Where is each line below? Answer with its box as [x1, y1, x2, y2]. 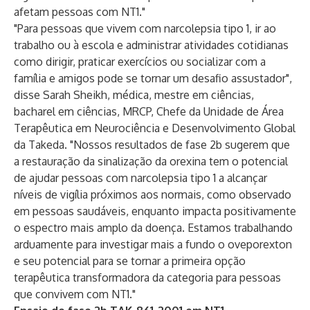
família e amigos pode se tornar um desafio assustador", [14, 71, 292, 85]
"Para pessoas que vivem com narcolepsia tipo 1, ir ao [14, 21, 276, 35]
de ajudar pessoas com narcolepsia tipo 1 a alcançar [14, 171, 267, 185]
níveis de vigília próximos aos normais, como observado [14, 188, 291, 201]
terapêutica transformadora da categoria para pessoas [14, 271, 281, 284]
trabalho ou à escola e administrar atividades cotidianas [14, 38, 289, 52]
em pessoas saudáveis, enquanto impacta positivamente [14, 204, 296, 218]
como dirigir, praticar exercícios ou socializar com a [14, 55, 266, 69]
